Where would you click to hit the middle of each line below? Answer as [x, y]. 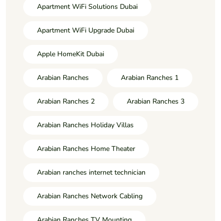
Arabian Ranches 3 [156, 102]
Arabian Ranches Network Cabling [90, 196]
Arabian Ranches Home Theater [86, 149]
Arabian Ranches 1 [150, 78]
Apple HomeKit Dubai [71, 54]
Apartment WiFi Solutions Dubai [87, 7]
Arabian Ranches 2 [66, 102]
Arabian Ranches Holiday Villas [85, 125]
